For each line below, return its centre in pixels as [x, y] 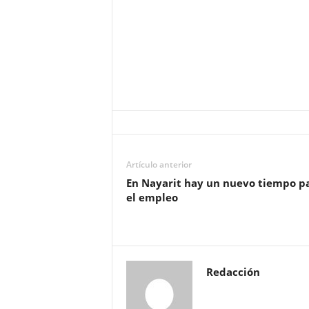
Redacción [233, 272]
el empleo [152, 197]
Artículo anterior [159, 165]
